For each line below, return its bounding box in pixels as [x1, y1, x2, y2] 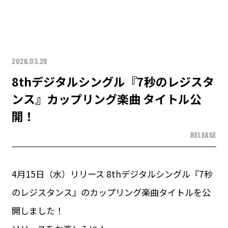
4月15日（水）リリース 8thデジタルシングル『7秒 [11, 167, 213, 180]
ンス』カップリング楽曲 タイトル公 [11, 90, 202, 108]
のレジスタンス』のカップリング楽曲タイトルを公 [11, 185, 211, 198]
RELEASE [190, 132, 217, 140]
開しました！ [11, 204, 64, 217]
